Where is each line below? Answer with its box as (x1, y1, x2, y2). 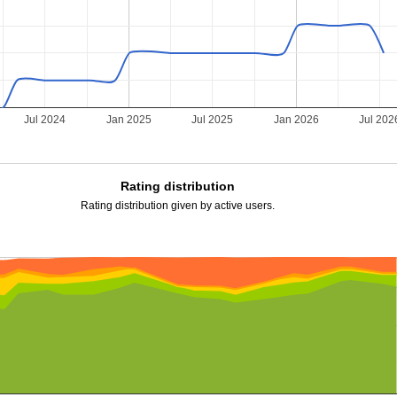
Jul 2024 (24, 113, 66, 127)
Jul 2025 (191, 113, 234, 127)
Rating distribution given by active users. (80, 199, 275, 212)
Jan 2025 (106, 113, 152, 127)
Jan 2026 (274, 113, 320, 127)
